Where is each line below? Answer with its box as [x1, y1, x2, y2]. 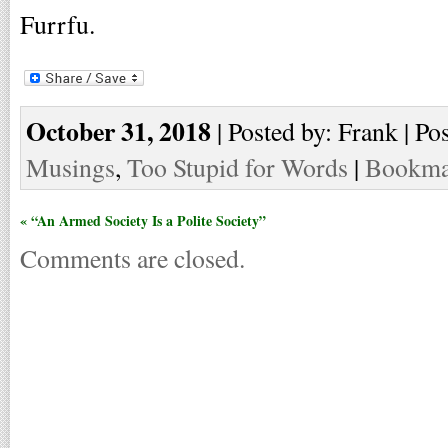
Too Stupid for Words [127, 149, 348, 184]
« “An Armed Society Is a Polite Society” [20, 209, 266, 231]
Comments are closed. [20, 240, 245, 275]
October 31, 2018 [26, 111, 211, 150]
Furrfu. [20, 7, 95, 41]
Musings [26, 149, 115, 184]
